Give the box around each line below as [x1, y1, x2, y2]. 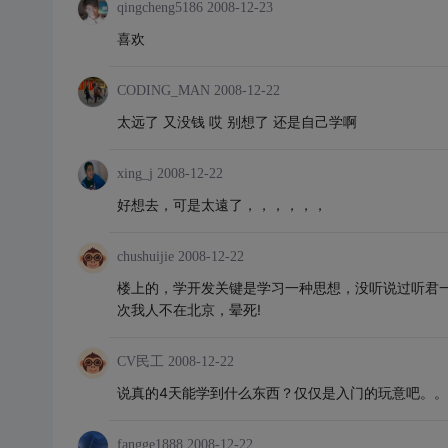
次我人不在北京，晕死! [116, 301, 261, 318]
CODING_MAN [116, 83, 210, 98]
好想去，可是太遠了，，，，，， [116, 196, 327, 213]
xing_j [116, 166, 153, 181]
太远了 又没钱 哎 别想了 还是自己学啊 [116, 113, 357, 130]
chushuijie [116, 249, 174, 264]
